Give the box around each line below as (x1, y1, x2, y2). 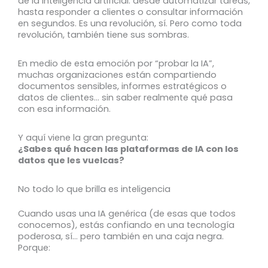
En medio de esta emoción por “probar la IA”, (18, 57, 214, 69)
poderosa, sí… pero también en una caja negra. (18, 230, 224, 243)
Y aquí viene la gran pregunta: (18, 132, 148, 144)
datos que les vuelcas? (18, 154, 124, 167)
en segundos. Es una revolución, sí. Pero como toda (18, 17, 242, 29)
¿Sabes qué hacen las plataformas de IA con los (18, 143, 239, 156)
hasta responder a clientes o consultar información (18, 5, 243, 18)
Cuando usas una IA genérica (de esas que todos (18, 208, 236, 220)
